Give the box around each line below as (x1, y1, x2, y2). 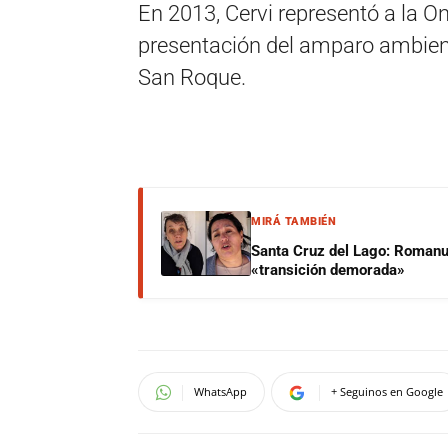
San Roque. (138, 65, 246, 90)
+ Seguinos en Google (331, 384, 443, 399)
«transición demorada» (251, 261, 405, 279)
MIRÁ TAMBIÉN (251, 215, 336, 228)
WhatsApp (194, 384, 247, 399)
